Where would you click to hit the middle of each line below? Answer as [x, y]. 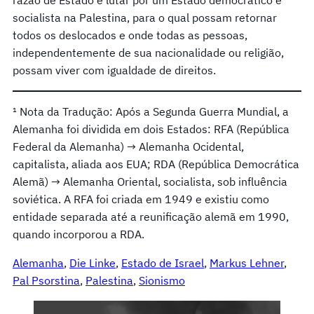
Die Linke [93, 262]
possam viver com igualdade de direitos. [114, 70]
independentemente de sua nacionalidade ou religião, [148, 52]
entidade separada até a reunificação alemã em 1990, [151, 216]
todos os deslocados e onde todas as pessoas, [130, 35]
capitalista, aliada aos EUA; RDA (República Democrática [156, 164]
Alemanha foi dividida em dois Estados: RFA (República [151, 129]
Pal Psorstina [46, 280]
